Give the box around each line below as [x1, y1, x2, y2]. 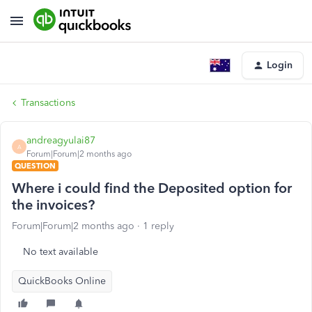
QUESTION [15, 161, 56, 171]
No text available [23, 246, 98, 258]
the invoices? [12, 196, 95, 213]
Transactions [21, 97, 75, 109]
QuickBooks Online [18, 275, 106, 287]
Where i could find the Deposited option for [12, 180, 292, 196]
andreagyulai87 [26, 134, 95, 146]
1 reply [143, 220, 174, 232]
